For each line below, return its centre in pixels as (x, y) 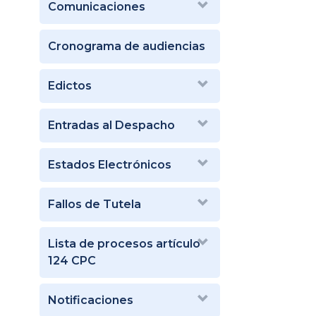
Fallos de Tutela (95, 204)
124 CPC (72, 260)
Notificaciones (91, 300)
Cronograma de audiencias (127, 46)
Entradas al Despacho (111, 125)
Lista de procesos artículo (124, 243)
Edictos (70, 85)
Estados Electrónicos (110, 164)
